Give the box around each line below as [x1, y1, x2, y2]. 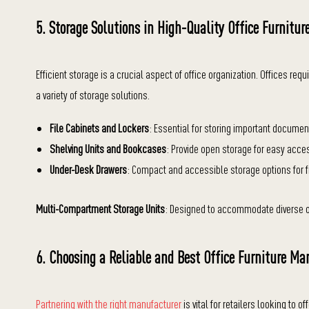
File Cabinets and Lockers [50, 121, 149, 135]
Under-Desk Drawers [50, 162, 127, 177]
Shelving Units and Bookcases [50, 141, 166, 156]
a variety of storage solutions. [36, 88, 150, 102]
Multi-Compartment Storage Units [36, 201, 165, 216]
